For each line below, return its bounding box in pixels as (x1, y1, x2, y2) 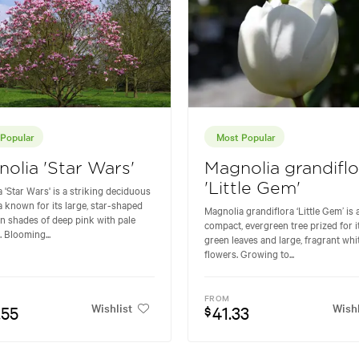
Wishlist (91, 300, 132, 317)
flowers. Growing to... (204, 245, 294, 260)
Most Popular (216, 128, 276, 143)
